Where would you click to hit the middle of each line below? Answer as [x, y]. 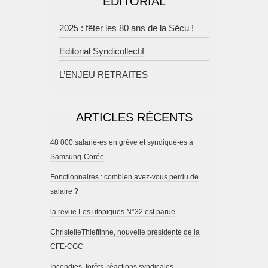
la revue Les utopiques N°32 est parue [113, 212]
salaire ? [64, 192]
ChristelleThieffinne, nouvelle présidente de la [125, 232]
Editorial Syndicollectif [102, 51]
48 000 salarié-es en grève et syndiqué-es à [122, 143]
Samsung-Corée [77, 157]
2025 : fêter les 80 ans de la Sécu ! [127, 28]
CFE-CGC [67, 247]
